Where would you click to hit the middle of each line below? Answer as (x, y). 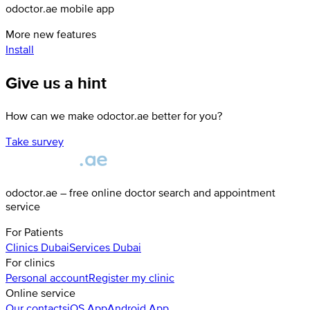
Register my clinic (131, 278)
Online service (40, 293)
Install (20, 49)
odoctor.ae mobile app (60, 9)
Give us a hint (56, 83)
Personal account (47, 278)
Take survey (35, 142)
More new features (51, 34)
